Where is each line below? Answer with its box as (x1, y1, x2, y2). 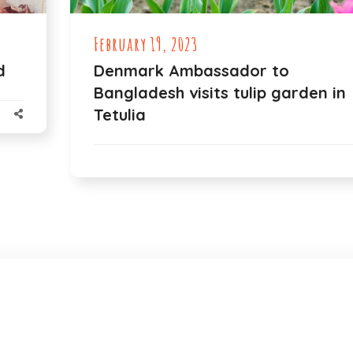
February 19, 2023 (94, 32, 199, 56)
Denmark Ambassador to (94, 61, 289, 80)
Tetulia (94, 105, 146, 124)
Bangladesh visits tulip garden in (94, 83, 346, 102)
